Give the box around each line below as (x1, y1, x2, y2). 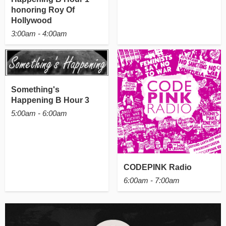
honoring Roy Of (11, 5, 75, 14)
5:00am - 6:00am (11, 109, 67, 118)
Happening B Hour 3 (11, 95, 89, 104)
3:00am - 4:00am (11, 29, 67, 38)
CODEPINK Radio (123, 162, 192, 172)
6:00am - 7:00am (123, 176, 180, 185)
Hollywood (11, 16, 52, 25)
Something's (11, 85, 60, 94)
